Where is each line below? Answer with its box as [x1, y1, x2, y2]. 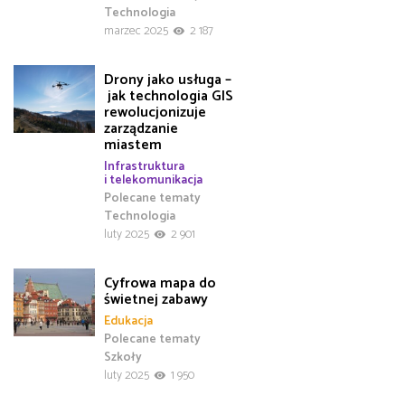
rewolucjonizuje [104, 99, 206, 125]
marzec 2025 [104, 21, 168, 42]
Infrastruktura [104, 156, 184, 177]
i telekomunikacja [104, 170, 202, 191]
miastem [104, 132, 162, 157]
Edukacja [104, 311, 153, 332]
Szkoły [104, 347, 142, 368]
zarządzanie [104, 116, 178, 141]
